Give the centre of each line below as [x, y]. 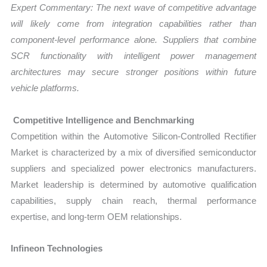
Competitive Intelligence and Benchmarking [104, 120]
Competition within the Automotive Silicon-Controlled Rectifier [133, 136]
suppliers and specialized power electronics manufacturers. [133, 168]
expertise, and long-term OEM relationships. [97, 216]
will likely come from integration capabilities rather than [133, 24]
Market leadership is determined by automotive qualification [133, 184]
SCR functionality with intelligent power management [133, 56]
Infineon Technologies [57, 248]
